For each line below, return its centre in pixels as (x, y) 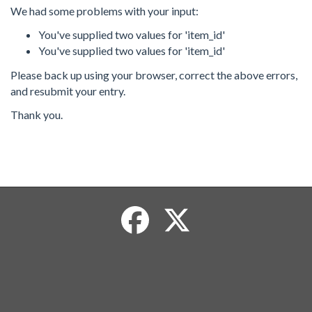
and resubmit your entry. (68, 91)
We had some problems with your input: (104, 10)
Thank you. (37, 115)
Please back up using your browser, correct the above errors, (154, 75)
